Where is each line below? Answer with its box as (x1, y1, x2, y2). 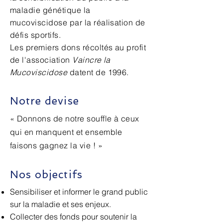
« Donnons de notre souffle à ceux (10, 113, 139, 123)
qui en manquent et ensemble (10, 127, 122, 137)
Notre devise (10, 95, 79, 107)
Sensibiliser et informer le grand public (10, 187, 148, 197)
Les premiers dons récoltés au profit (10, 42, 146, 52)
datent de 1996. (67, 67, 131, 77)
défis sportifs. (10, 30, 61, 40)
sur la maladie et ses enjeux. (10, 199, 111, 209)
